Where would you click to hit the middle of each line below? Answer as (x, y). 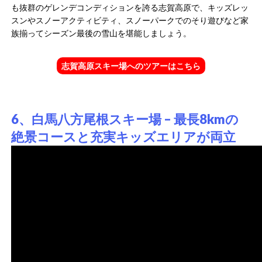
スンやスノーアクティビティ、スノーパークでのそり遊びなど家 (130, 20)
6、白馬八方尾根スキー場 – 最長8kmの (125, 119)
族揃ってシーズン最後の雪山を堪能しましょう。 (101, 33)
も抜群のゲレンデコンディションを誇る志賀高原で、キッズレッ (130, 8)
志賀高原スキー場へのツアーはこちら (131, 65)
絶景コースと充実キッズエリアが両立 (124, 136)
